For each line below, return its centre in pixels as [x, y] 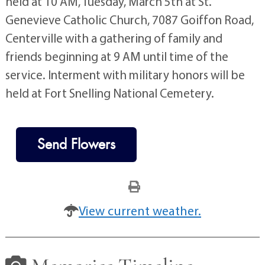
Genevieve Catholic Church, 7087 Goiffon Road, [129, 19]
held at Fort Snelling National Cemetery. [109, 93]
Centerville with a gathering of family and [114, 38]
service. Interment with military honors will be [125, 74]
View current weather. [140, 210]
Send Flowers [76, 144]
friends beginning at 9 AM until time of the [117, 56]
